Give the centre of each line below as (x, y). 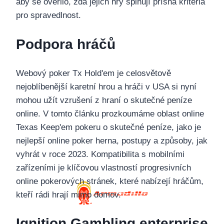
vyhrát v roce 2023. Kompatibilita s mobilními (100, 154)
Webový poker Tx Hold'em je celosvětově (93, 73)
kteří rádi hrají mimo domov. (68, 194)
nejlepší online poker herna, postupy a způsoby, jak (112, 140)
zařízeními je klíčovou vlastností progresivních (103, 167)
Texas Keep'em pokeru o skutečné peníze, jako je (108, 127)
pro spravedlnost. (48, 15)
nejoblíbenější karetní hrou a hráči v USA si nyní (106, 86)
